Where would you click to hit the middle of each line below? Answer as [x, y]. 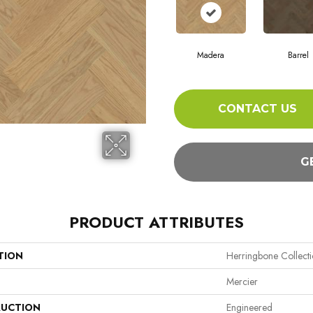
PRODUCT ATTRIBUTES [156, 222]
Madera [211, 55]
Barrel [298, 55]
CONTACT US [257, 109]
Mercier [242, 281]
